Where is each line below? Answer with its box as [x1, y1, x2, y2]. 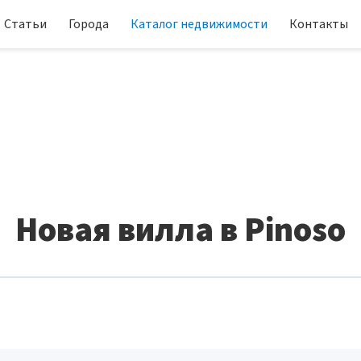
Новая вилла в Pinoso [15, 206, 346, 255]
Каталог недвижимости [131, 15, 268, 33]
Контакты [289, 15, 348, 33]
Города [68, 15, 109, 33]
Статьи [4, 15, 47, 33]
